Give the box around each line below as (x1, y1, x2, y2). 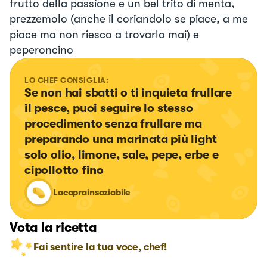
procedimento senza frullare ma (24, 117, 205, 131)
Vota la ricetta (10, 220, 97, 235)
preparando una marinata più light (24, 132, 220, 147)
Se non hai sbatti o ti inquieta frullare (24, 86, 235, 100)
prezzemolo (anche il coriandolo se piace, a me (10, 13, 248, 26)
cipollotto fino (24, 163, 104, 178)
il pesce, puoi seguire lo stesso (24, 101, 196, 116)
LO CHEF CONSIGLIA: (24, 76, 109, 85)
